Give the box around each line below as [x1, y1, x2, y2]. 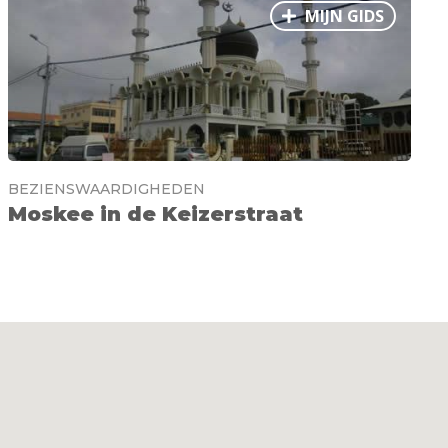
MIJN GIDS [300, 4, 384, 27]
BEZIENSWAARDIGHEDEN [7, 179, 205, 198]
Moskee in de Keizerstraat [7, 201, 303, 226]
